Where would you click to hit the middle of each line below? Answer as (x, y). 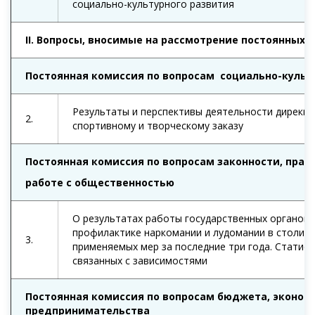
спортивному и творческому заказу (158, 126)
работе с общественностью (100, 183)
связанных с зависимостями (140, 261)
